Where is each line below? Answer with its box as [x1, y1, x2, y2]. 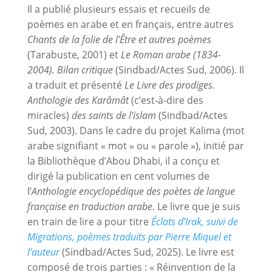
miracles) [27, 108, 72, 122]
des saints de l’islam [71, 108, 156, 122]
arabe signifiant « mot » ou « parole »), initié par [27, 138, 244, 152]
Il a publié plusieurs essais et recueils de [27, 2, 210, 16]
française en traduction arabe [27, 199, 152, 213]
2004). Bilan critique [27, 63, 113, 76]
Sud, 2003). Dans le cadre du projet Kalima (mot [27, 123, 245, 137]
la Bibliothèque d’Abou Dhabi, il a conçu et [27, 154, 220, 168]
